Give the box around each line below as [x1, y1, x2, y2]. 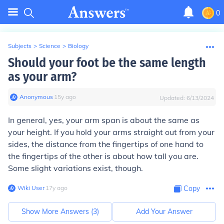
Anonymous [19, 93, 53, 100]
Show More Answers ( [21, 207, 93, 216]
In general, [8, 115, 49, 125]
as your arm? [8, 69, 76, 84]
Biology [68, 42, 88, 49]
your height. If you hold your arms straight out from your [8, 127, 214, 137]
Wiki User [17, 184, 44, 191]
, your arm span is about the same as [62, 115, 199, 125]
